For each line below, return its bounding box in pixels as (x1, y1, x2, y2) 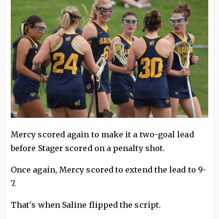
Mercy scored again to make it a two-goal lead (11, 129, 194, 139)
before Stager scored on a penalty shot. (11, 143, 165, 153)
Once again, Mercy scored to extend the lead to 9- (11, 164, 206, 175)
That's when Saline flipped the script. (11, 199, 161, 210)
